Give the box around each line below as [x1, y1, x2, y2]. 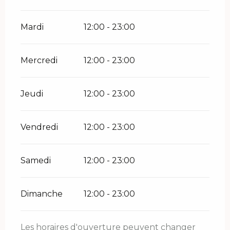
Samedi [21, 155, 51, 165]
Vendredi [21, 122, 58, 132]
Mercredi [21, 55, 57, 65]
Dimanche [21, 188, 63, 199]
